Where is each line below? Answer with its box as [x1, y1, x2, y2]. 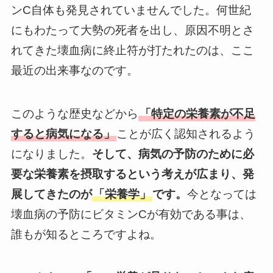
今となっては [186, 187, 257, 200]
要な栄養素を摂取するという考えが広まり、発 [10, 167, 254, 180]
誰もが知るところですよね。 [10, 227, 161, 241]
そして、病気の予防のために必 [91, 147, 254, 160]
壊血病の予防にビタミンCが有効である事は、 [10, 207, 251, 221]
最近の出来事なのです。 [10, 63, 138, 77]
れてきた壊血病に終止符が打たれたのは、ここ [10, 43, 254, 57]
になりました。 [10, 147, 92, 160]
